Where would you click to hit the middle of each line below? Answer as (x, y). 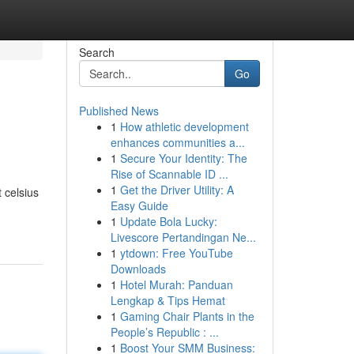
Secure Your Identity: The (183, 158)
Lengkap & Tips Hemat (168, 300)
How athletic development (184, 126)
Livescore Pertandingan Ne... (183, 237)
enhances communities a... (177, 142)
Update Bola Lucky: (168, 221)
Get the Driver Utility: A (177, 190)
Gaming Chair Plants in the (187, 316)
